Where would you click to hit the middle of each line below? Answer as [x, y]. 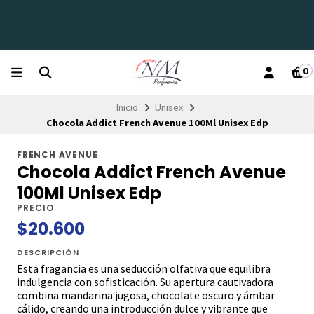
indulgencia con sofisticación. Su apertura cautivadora [145, 282]
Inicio [127, 107]
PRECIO [35, 208]
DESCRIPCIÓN [48, 253]
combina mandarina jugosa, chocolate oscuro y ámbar [146, 295]
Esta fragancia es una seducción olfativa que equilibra [144, 269]
